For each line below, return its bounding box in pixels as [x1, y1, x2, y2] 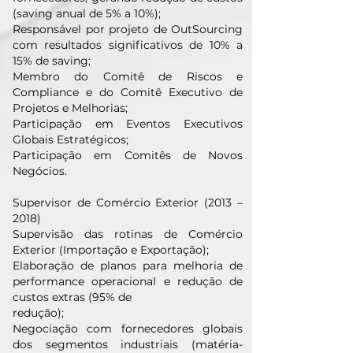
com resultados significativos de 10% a [13, 38, 243, 52]
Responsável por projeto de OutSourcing [13, 22, 243, 36]
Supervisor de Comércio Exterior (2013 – [13, 195, 243, 210]
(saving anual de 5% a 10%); [13, 6, 161, 20]
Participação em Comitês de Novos [13, 148, 243, 162]
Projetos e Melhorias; [13, 101, 128, 115]
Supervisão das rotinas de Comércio [13, 227, 243, 241]
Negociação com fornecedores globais [13, 321, 243, 336]
